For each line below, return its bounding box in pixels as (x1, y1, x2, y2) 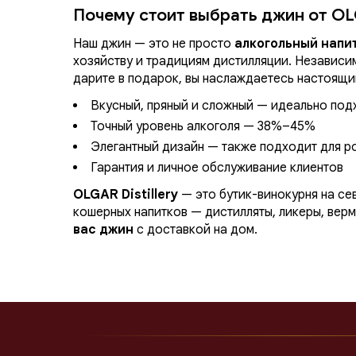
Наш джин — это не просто (73, 36, 234, 52)
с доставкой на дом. (133, 222, 257, 238)
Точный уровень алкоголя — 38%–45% (91, 118, 315, 135)
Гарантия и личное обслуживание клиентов (91, 160, 343, 176)
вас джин (73, 222, 133, 238)
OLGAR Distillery (73, 187, 178, 203)
